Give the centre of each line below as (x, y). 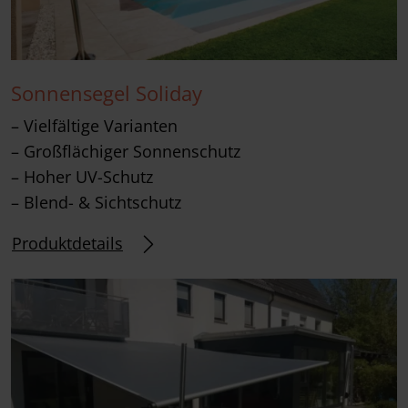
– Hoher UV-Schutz (82, 176)
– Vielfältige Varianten (94, 125)
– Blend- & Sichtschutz (96, 202)
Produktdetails (67, 244)
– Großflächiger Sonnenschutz (126, 151)
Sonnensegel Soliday (107, 93)
